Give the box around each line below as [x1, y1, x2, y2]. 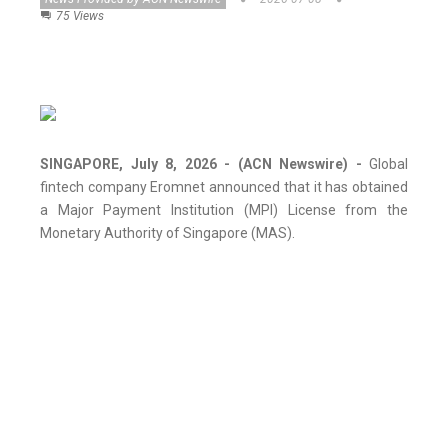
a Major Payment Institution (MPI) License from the [40, 202, 408, 219]
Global [361, 156, 408, 173]
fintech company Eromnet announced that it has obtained [40, 179, 408, 196]
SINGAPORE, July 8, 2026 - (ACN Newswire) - [40, 156, 362, 173]
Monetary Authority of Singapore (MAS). [40, 225, 295, 242]
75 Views [56, 9, 104, 24]
